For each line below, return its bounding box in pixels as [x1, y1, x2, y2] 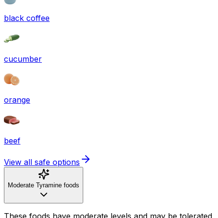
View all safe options [4, 157, 80, 167]
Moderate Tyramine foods [8, 181, 79, 189]
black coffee [4, 13, 50, 23]
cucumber [4, 54, 42, 64]
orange [4, 94, 30, 105]
